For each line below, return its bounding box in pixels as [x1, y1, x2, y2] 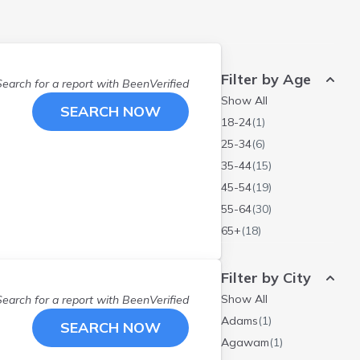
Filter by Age [221, 70, 311, 88]
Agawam [221, 335, 269, 350]
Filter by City [221, 268, 311, 287]
